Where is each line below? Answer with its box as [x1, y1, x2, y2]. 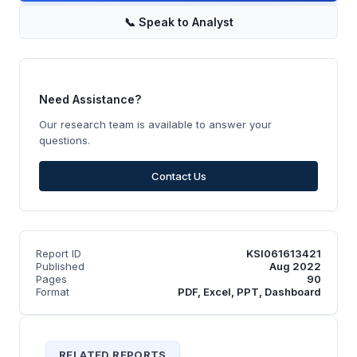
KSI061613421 [246, 247, 321, 261]
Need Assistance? [39, 92, 141, 107]
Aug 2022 [269, 260, 321, 273]
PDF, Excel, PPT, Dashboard [178, 285, 321, 299]
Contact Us [151, 170, 206, 183]
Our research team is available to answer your [39, 118, 272, 131]
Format [36, 285, 69, 299]
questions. [39, 134, 90, 147]
